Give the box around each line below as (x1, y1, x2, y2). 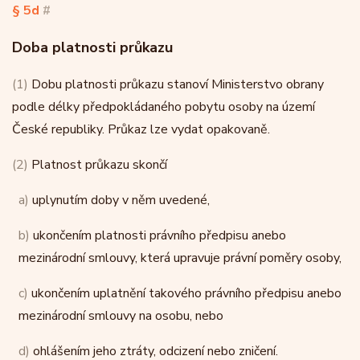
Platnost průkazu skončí (28, 156, 167, 174)
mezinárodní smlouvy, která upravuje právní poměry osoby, (18, 249, 342, 267)
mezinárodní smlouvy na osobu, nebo (18, 307, 223, 325)
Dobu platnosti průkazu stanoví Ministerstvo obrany (28, 76, 324, 93)
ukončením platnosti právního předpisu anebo (30, 227, 286, 244)
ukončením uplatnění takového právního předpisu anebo (28, 284, 342, 302)
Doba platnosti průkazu (12, 38, 173, 57)
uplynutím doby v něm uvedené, (29, 191, 210, 209)
